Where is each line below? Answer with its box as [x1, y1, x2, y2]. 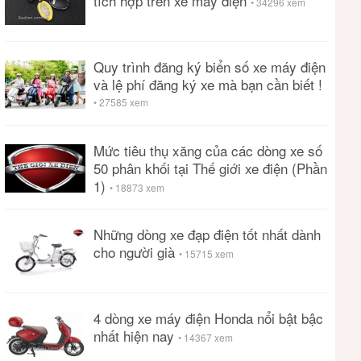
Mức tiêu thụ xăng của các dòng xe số [93, 140, 322, 160]
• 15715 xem [179, 247, 234, 260]
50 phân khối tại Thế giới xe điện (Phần [93, 158, 327, 178]
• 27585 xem [93, 95, 148, 109]
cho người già [93, 242, 179, 262]
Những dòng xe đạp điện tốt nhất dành [93, 224, 321, 244]
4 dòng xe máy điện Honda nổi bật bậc [93, 308, 323, 328]
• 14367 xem [178, 330, 233, 344]
